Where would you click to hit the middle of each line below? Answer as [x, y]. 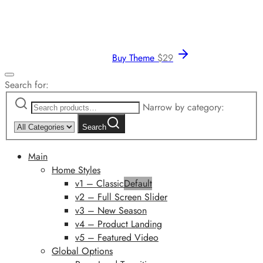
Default [138, 183]
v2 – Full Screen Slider [121, 197]
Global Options [82, 251]
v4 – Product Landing [119, 224]
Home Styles [76, 170]
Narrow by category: [183, 107]
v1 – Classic [100, 183]
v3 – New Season [111, 210]
